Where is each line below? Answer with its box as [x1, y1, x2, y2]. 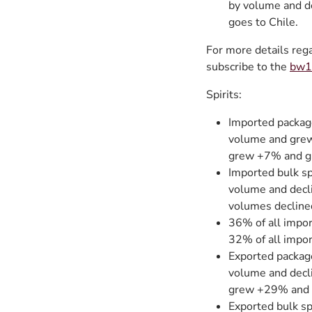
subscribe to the [206, 59, 290, 75]
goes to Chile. [228, 15, 298, 30]
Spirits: [206, 87, 242, 102]
